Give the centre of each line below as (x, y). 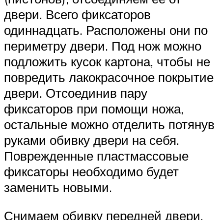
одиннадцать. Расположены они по (106, 30)
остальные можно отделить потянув (109, 124)
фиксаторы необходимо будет (91, 172)
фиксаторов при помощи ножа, (94, 109)
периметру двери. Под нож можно (103, 46)
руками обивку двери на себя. (92, 140)
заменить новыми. (58, 187)
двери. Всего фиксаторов (77, 14)
